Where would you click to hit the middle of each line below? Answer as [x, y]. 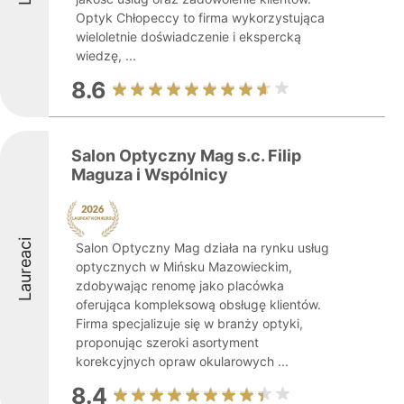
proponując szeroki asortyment [167, 342]
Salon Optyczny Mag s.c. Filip [186, 156]
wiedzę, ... [106, 55]
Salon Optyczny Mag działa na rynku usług [202, 248]
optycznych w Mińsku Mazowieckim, [184, 266]
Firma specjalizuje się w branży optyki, [189, 323]
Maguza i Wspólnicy [150, 174]
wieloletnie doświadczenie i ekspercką [188, 37]
